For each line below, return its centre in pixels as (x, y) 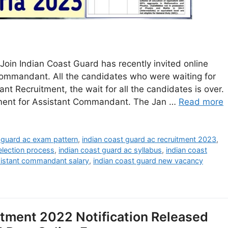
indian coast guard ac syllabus (110, 150)
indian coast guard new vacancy (148, 160)
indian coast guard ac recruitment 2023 (149, 139)
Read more (201, 102)
